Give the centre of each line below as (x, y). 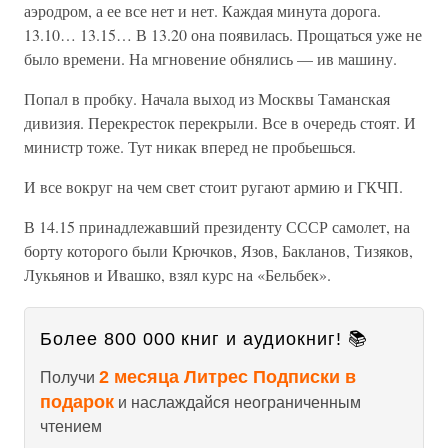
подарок (77, 402)
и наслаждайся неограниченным (237, 402)
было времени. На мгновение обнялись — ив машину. (210, 58)
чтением (71, 426)
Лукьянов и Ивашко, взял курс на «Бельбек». (177, 274)
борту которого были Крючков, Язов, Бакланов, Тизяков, (218, 250)
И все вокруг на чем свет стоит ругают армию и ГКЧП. (213, 186)
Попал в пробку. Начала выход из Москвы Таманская (207, 98)
